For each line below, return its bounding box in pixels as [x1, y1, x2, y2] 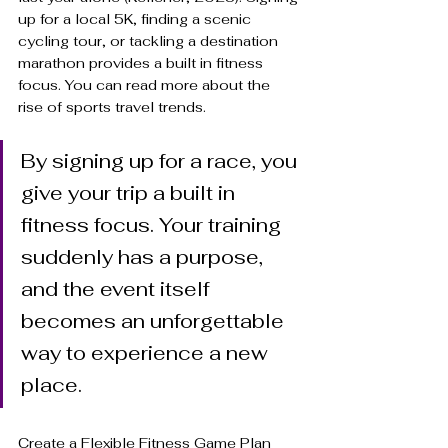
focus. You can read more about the [18, 75, 274, 94]
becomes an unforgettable [21, 307, 289, 334]
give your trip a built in [21, 179, 240, 206]
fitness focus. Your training [21, 211, 286, 238]
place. [21, 371, 82, 398]
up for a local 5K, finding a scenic [18, 9, 255, 28]
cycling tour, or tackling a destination [18, 31, 282, 50]
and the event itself [21, 275, 215, 302]
